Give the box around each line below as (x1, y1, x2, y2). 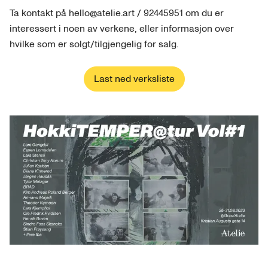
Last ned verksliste (93, 72, 175, 86)
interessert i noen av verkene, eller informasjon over (10, 22, 234, 35)
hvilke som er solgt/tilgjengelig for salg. (10, 38, 178, 51)
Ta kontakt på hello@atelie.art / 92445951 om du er (10, 7, 224, 20)
